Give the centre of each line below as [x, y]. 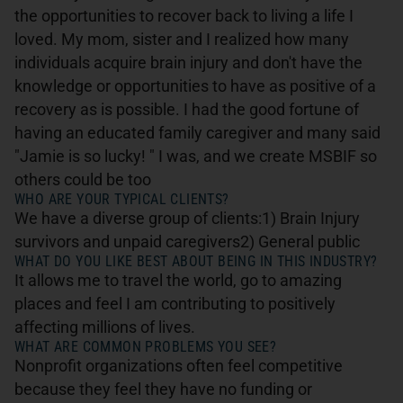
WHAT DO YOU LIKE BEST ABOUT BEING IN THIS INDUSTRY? [196, 262]
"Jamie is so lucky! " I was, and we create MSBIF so [196, 157]
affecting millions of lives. [105, 328]
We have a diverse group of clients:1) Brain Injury [187, 219]
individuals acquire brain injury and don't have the [188, 63]
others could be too [83, 180]
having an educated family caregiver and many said [197, 134]
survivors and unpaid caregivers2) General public [187, 242]
